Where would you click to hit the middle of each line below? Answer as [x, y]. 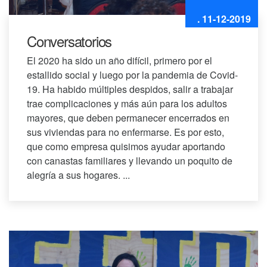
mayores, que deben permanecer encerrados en [128, 118]
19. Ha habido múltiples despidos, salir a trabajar [130, 89]
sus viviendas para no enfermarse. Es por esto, [125, 132]
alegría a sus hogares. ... [78, 175]
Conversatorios [69, 41]
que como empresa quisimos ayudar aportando [126, 147]
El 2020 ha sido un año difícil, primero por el [119, 61]
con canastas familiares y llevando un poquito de [130, 161]
